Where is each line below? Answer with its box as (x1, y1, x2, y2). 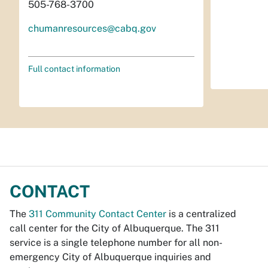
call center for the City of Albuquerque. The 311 (10, 223, 220, 234)
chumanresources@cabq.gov (28, 23, 156, 35)
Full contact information (28, 64, 120, 74)
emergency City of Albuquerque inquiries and (10, 251, 211, 263)
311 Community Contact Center (29, 208, 166, 220)
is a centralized (166, 208, 236, 220)
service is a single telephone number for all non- (10, 237, 223, 249)
